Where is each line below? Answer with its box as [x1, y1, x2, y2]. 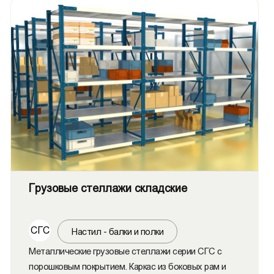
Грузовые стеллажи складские [29, 182, 187, 194]
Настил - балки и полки [72, 226, 163, 237]
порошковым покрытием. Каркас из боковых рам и [29, 261, 226, 272]
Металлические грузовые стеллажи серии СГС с [29, 246, 222, 256]
